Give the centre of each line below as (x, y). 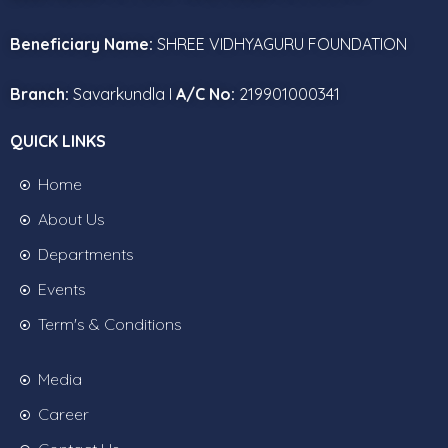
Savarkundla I (122, 94)
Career (63, 414)
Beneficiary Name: (81, 44)
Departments (85, 254)
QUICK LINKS (58, 141)
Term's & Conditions (109, 324)
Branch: (39, 94)
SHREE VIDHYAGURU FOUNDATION (280, 44)
